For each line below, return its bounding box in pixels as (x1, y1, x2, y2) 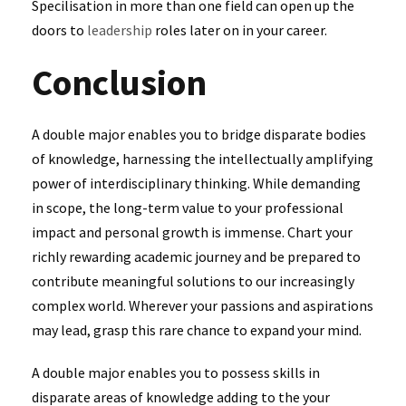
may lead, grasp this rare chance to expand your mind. (32, 320, 362, 339)
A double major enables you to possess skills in (32, 362, 320, 382)
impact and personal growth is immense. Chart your (32, 222, 353, 241)
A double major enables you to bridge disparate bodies (32, 124, 366, 143)
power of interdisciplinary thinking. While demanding (32, 173, 361, 192)
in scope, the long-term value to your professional (32, 198, 343, 217)
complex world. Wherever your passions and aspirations (32, 295, 373, 314)
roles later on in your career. (152, 20, 330, 39)
